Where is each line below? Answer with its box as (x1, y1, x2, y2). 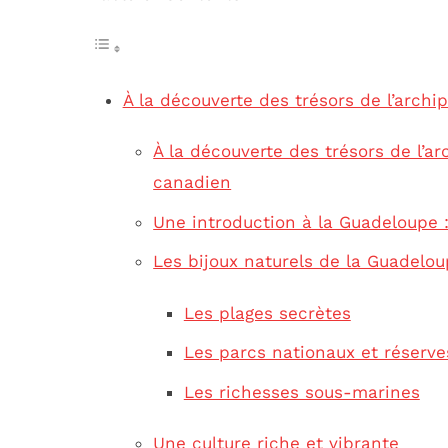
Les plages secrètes (183, 302, 351, 323)
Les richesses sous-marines (183, 381, 420, 402)
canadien (153, 172, 232, 193)
